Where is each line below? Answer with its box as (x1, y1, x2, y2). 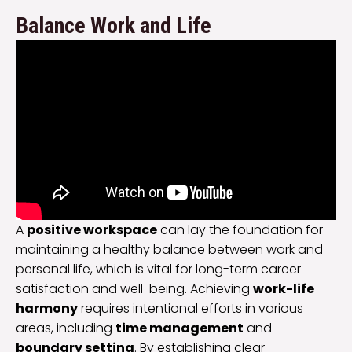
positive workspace (27, 221, 157, 240)
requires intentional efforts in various (78, 299, 303, 318)
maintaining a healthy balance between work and (16, 240, 323, 259)
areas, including (16, 319, 115, 338)
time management (115, 319, 244, 338)
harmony (16, 299, 78, 318)
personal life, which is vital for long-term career (16, 260, 301, 279)
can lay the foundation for (157, 221, 323, 240)
